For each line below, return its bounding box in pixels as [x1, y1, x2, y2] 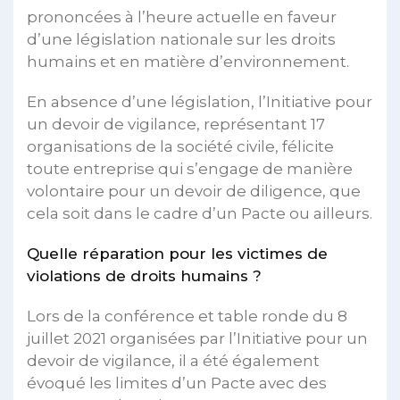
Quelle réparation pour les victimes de [27, 245, 328, 262]
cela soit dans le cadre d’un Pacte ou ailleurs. [27, 204, 372, 222]
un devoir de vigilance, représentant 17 [27, 115, 325, 133]
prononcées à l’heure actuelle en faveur [27, 8, 337, 26]
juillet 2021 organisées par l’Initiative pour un [27, 329, 368, 347]
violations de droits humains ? [27, 267, 262, 285]
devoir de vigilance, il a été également [27, 352, 320, 370]
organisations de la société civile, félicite [27, 137, 334, 155]
